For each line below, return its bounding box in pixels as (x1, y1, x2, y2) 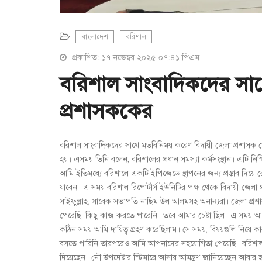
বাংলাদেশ (81, 32, 108, 41)
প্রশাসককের (60, 98, 153, 124)
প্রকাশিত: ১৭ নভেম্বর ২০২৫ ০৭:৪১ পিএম (70, 52, 199, 63)
